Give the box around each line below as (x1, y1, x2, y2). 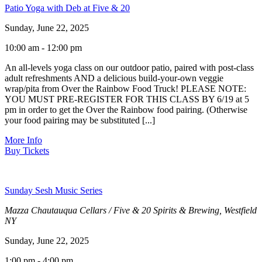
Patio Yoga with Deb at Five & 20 (5, 2, 130, 13)
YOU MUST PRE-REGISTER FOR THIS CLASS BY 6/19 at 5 (5, 94, 249, 104)
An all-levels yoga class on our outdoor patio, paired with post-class (5, 62, 254, 73)
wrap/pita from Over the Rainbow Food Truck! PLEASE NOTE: (5, 83, 246, 94)
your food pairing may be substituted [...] (5, 115, 155, 125)
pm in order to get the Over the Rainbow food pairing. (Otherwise (5, 104, 247, 115)
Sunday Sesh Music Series (5, 185, 102, 195)
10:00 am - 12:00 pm (5, 42, 82, 53)
